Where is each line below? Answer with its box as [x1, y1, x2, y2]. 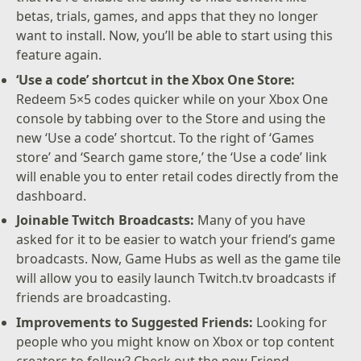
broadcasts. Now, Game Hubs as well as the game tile [16, 250, 342, 268]
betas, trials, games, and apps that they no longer [16, 6, 319, 25]
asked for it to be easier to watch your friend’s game [16, 230, 336, 249]
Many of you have [194, 211, 306, 230]
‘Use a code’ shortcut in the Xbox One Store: [16, 70, 296, 89]
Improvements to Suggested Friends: [16, 313, 254, 331]
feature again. [16, 45, 102, 64]
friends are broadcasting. [16, 288, 172, 307]
